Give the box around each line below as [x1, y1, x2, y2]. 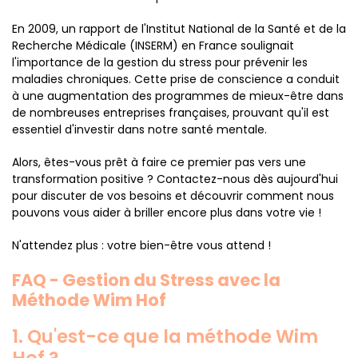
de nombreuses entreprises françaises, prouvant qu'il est [12, 105, 329, 121]
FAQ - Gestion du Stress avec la [12, 268, 280, 292]
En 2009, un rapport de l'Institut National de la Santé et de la [12, 21, 346, 37]
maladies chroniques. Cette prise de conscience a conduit [12, 71, 340, 87]
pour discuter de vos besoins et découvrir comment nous [12, 188, 334, 204]
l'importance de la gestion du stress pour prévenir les [12, 54, 308, 70]
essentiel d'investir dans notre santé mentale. [12, 121, 267, 137]
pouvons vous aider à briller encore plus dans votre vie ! [12, 205, 321, 221]
